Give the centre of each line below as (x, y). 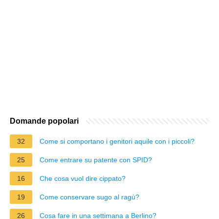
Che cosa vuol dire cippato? (83, 178)
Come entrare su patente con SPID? (96, 160)
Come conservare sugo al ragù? (89, 197)
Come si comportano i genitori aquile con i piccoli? (117, 141)
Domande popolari (44, 121)
